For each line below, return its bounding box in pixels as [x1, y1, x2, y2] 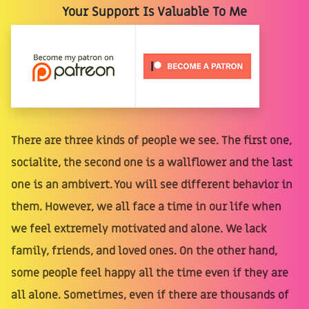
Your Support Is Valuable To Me [62, 3, 247, 20]
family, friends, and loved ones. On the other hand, [11, 243, 277, 259]
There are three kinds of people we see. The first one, [11, 132, 292, 148]
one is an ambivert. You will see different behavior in [11, 177, 292, 192]
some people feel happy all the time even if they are [11, 265, 288, 281]
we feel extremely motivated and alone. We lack [11, 221, 267, 237]
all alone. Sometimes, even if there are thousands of [11, 287, 289, 303]
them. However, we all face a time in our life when [11, 199, 281, 215]
